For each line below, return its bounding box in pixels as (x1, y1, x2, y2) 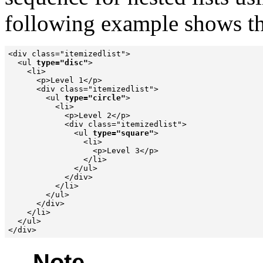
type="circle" (65, 93, 126, 102)
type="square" (93, 128, 154, 137)
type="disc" (36, 58, 88, 67)
